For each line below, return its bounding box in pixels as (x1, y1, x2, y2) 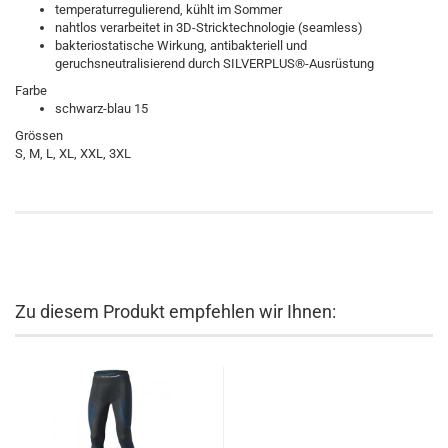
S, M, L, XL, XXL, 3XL (15, 146, 131, 161)
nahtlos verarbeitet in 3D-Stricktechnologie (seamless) (55, 20, 363, 35)
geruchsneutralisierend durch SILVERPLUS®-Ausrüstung (55, 56, 374, 71)
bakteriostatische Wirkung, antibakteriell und (55, 38, 307, 53)
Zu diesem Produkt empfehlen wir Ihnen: (15, 301, 336, 322)
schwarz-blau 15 (55, 101, 148, 116)
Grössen (15, 128, 63, 143)
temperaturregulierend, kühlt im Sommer (55, 2, 282, 17)
